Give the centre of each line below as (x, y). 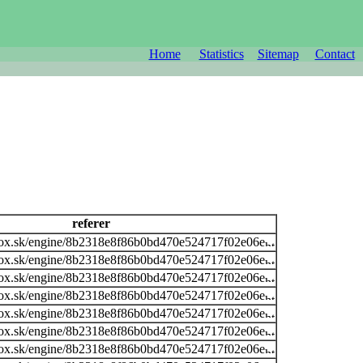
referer (91, 223)
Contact (335, 54)
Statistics (221, 54)
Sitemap (278, 54)
